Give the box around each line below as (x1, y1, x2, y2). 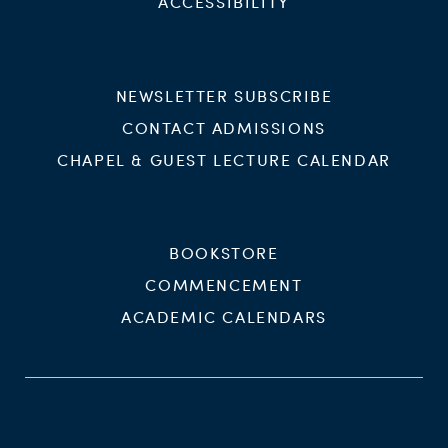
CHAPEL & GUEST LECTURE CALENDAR (57, 148, 391, 170)
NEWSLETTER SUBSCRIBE (115, 84, 333, 106)
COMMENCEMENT (145, 274, 303, 296)
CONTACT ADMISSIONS (122, 116, 326, 138)
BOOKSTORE (169, 242, 279, 264)
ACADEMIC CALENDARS (121, 306, 327, 328)
